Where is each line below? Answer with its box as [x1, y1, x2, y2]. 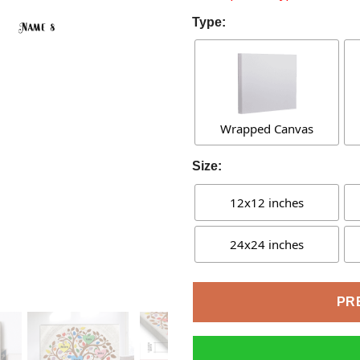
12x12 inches [230, 194, 304, 211]
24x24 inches [230, 235, 304, 252]
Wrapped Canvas [220, 121, 313, 137]
